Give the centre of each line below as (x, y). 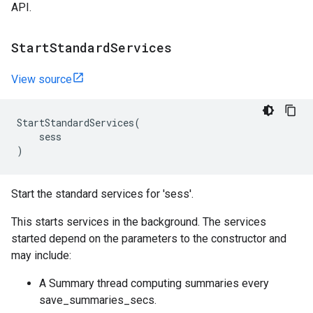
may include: (41, 255)
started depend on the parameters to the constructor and (149, 239)
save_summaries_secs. (98, 300)
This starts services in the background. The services (139, 222)
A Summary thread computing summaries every (154, 283)
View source (42, 79)
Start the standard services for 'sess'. (102, 194)
